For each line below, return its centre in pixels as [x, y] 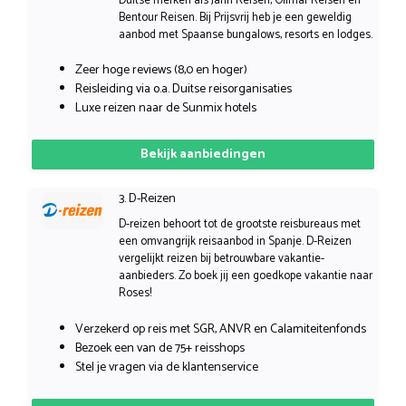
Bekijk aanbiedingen [203, 155]
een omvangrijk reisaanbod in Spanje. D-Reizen [235, 242]
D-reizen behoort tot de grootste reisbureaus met [239, 225]
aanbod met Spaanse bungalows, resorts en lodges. [245, 34]
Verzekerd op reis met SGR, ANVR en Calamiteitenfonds [221, 329]
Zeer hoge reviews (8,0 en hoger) [161, 71]
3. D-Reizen [147, 199]
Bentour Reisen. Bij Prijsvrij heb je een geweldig [235, 17]
